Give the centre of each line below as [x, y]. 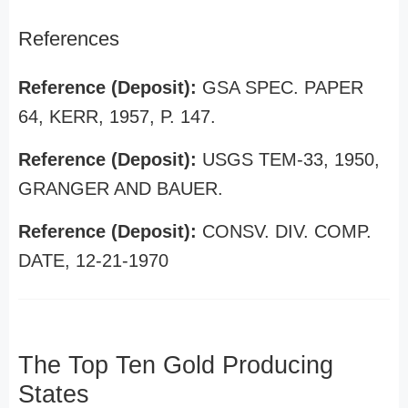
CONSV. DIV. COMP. [287, 231]
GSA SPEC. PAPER [283, 87]
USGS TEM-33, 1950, [291, 159]
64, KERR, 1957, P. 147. [117, 117]
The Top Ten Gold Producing [176, 365]
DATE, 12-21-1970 [93, 260]
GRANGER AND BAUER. [121, 189]
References [69, 39]
